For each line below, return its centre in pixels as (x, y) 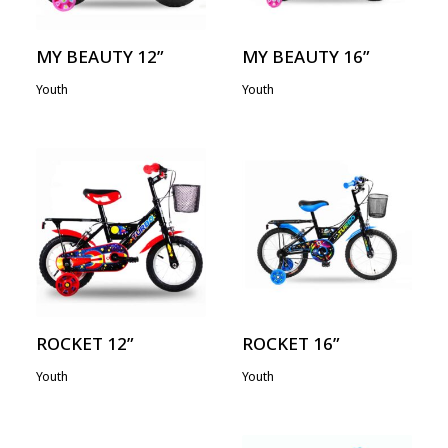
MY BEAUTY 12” (100, 58)
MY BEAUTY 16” (306, 58)
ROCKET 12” (85, 345)
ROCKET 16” (291, 345)
